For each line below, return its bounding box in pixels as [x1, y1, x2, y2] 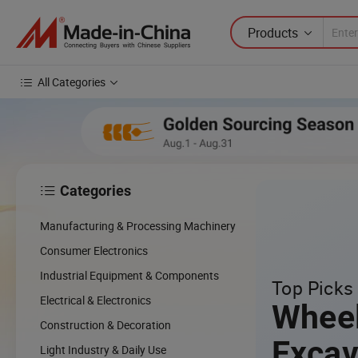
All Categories [38, 74, 105, 89]
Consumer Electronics [40, 242, 148, 258]
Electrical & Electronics [40, 292, 151, 308]
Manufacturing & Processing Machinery [40, 217, 236, 233]
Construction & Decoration [40, 316, 171, 332]
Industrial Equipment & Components [40, 267, 219, 283]
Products [248, 23, 298, 42]
